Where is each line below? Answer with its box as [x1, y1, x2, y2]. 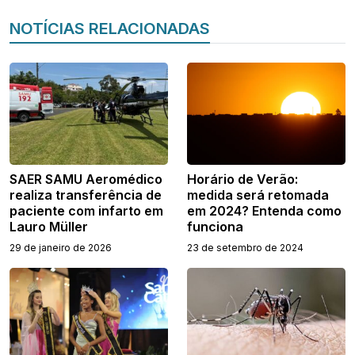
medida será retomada [187, 187, 329, 204]
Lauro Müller [10, 219, 88, 235]
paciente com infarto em [10, 203, 163, 219]
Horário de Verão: [187, 171, 298, 188]
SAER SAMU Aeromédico [10, 171, 162, 188]
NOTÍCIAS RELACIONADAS [10, 19, 210, 39]
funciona [187, 219, 243, 235]
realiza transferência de [10, 187, 162, 204]
